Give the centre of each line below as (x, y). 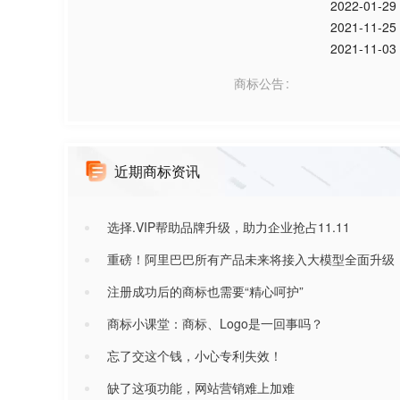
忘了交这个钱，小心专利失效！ (195, 355)
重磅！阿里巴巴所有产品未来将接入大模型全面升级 (251, 259)
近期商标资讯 (157, 171)
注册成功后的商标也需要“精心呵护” (205, 291)
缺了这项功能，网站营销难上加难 (201, 387)
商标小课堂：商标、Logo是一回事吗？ (215, 323)
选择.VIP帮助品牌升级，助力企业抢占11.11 (229, 227)
